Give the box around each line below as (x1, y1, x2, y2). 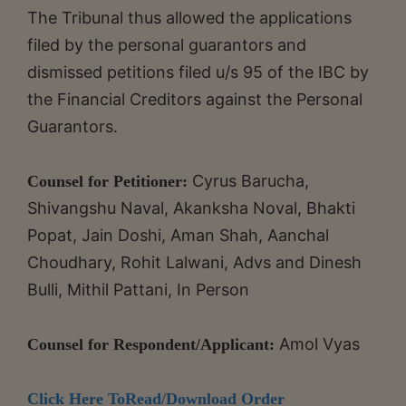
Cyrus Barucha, (188, 170, 309, 190)
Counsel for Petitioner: (27, 171, 188, 190)
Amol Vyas (279, 333, 360, 353)
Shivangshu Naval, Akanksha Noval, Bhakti (27, 198, 355, 217)
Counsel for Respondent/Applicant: (27, 334, 279, 353)
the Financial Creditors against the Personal (27, 89, 362, 109)
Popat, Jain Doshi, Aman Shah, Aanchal (27, 225, 329, 245)
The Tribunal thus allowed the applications (27, 7, 352, 27)
